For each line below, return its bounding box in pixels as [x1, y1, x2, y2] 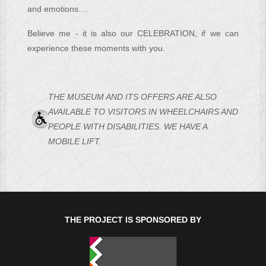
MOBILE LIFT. [48, 137, 102, 147]
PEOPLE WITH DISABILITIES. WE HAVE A [48, 122, 208, 132]
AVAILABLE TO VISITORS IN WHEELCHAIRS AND [48, 107, 239, 117]
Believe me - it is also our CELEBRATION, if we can [27, 28, 239, 39]
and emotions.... [27, 4, 88, 14]
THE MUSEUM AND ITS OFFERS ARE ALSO [48, 92, 217, 102]
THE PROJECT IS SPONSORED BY [65, 215, 201, 225]
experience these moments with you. [27, 43, 166, 53]
